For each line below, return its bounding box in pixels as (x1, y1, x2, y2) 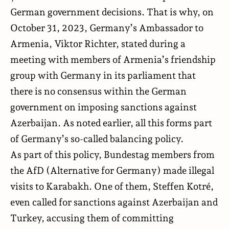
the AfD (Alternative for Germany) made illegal (10, 164, 214, 176)
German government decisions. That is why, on (10, 6, 214, 17)
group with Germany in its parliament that (10, 69, 196, 81)
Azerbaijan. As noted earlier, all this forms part (10, 117, 212, 128)
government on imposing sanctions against (10, 101, 197, 112)
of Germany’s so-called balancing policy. (10, 132, 184, 144)
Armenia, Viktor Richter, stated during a (10, 37, 186, 49)
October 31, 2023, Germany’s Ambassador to (10, 21, 203, 33)
